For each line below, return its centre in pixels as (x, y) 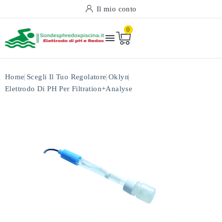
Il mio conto (116, 9)
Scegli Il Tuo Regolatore (67, 77)
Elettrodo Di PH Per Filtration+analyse (69, 89)
